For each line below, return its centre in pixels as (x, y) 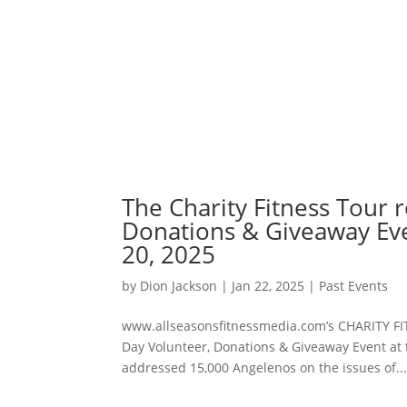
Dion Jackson (179, 285)
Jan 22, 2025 (268, 285)
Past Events (354, 285)
